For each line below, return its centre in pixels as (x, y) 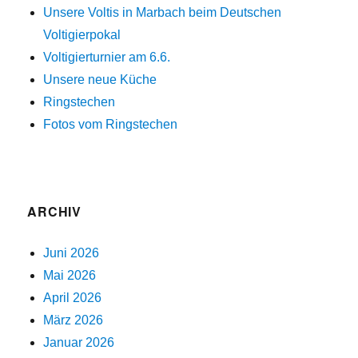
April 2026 (73, 298)
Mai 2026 (70, 275)
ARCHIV (54, 211)
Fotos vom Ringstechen (111, 124)
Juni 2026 (72, 253)
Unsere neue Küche (100, 80)
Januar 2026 (79, 342)
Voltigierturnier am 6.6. (107, 57)
